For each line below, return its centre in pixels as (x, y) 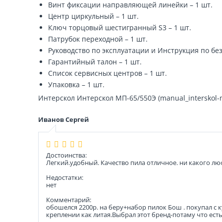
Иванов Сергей (63, 119)
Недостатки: (65, 177)
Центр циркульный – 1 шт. (93, 16)
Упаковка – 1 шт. (76, 84)
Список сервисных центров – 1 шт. (108, 73)
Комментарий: (69, 200)
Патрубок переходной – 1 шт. (98, 39)
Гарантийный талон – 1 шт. (95, 62)
